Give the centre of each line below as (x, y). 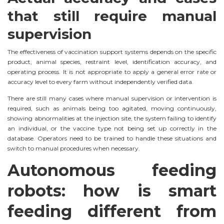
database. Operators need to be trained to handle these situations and (112, 138)
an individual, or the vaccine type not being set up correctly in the (112, 128)
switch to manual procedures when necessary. (74, 148)
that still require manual (112, 16)
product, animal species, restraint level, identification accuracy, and (112, 61)
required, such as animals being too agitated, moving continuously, (112, 108)
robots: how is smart (112, 190)
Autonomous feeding (112, 170)
